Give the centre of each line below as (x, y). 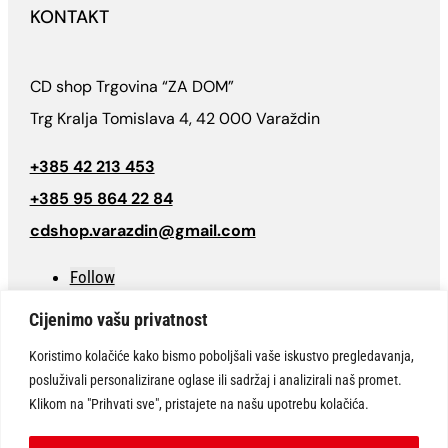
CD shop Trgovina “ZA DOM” (131, 87)
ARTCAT (148, 396)
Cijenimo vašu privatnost (118, 319)
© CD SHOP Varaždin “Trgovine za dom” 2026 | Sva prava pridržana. (225, 363)
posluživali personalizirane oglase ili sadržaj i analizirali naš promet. (215, 379)
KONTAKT (69, 17)
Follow (92, 277)
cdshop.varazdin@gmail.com (142, 231)
